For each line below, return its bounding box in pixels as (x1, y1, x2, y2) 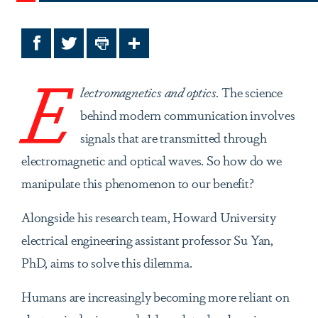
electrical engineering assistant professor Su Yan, (21, 230, 273, 249)
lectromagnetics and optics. (79, 82, 219, 102)
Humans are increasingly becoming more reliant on (21, 287, 290, 306)
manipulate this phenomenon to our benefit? (21, 173, 254, 192)
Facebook (35, 39, 87, 58)
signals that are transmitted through (79, 128, 267, 147)
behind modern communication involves (79, 105, 295, 124)
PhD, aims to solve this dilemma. (21, 253, 192, 272)
